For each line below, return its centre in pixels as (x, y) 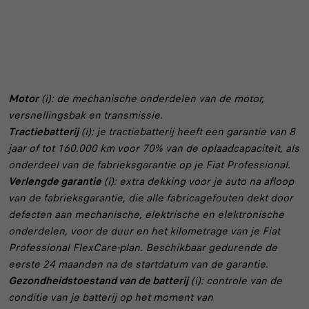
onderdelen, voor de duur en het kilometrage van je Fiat (144, 231)
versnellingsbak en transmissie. (86, 116)
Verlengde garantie (55, 182)
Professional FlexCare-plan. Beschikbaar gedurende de (143, 248)
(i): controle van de (235, 281)
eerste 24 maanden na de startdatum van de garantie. (138, 265)
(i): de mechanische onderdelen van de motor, (151, 99)
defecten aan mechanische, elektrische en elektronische (146, 215)
